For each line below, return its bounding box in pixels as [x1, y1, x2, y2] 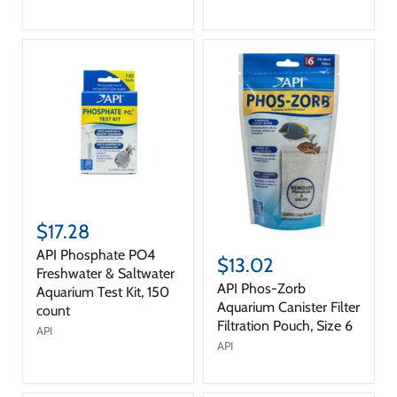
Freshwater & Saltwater [36, 264, 175, 282]
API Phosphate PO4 [36, 245, 155, 263]
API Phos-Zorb [217, 279, 306, 297]
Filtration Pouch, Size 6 [217, 316, 353, 334]
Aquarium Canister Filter [217, 298, 360, 315]
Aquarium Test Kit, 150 [36, 283, 169, 300]
